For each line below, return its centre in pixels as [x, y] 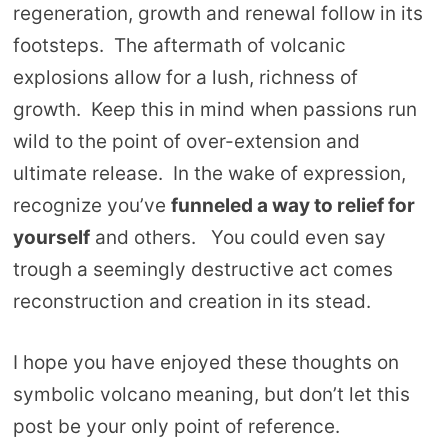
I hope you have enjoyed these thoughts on [205, 362]
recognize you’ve [91, 206]
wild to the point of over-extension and [186, 142]
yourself [51, 238]
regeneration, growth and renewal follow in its [217, 14]
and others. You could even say [237, 238]
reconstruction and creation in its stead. [191, 302]
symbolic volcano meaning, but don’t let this [211, 394]
